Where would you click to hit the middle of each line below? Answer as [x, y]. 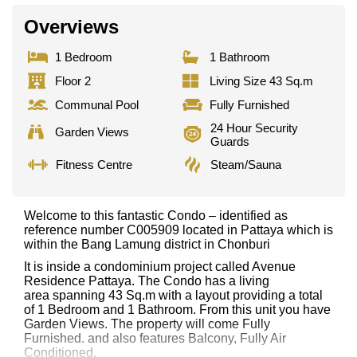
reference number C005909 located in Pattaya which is [178, 229]
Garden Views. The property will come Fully [147, 324]
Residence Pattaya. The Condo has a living [147, 280]
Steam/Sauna [246, 164]
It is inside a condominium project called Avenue [160, 266]
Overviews [71, 26]
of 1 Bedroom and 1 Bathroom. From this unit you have [177, 309]
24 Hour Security [255, 127]
